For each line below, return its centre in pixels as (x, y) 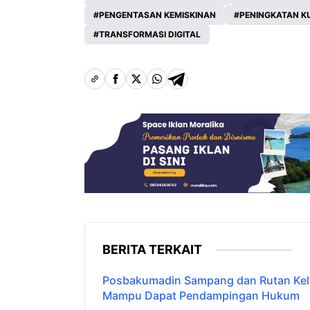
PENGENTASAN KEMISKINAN (157, 15)
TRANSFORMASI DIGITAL (150, 35)
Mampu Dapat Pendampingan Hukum (201, 295)
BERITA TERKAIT (152, 249)
